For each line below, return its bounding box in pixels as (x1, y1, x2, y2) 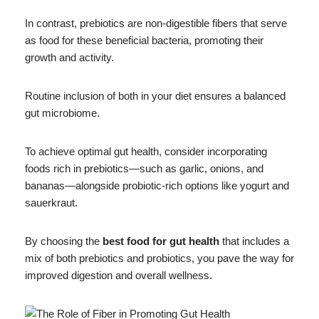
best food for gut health (103, 234, 219, 247)
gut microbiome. (25, 106, 100, 119)
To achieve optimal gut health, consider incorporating (25, 145, 267, 157)
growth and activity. (25, 51, 114, 63)
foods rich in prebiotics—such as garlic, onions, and (25, 162, 263, 174)
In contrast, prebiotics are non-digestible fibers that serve (25, 16, 287, 29)
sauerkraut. (25, 196, 78, 209)
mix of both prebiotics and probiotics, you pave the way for (25, 251, 294, 264)
